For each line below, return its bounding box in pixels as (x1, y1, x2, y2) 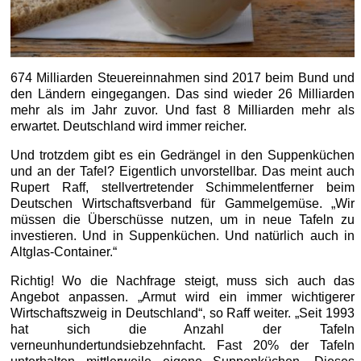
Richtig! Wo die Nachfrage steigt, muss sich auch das (10, 274, 355, 288)
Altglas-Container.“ (10, 245, 117, 259)
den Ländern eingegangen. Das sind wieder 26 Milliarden (10, 87, 355, 102)
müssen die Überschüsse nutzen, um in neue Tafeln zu (10, 213, 355, 227)
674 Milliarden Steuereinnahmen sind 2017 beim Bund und (10, 71, 355, 85)
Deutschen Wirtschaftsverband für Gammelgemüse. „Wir (10, 197, 355, 211)
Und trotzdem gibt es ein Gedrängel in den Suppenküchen (10, 148, 355, 163)
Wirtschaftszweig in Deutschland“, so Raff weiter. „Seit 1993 (10, 306, 355, 321)
